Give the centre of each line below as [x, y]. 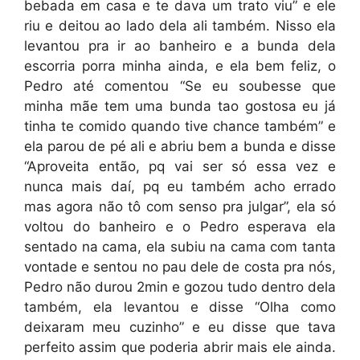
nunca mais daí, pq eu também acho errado [180, 186]
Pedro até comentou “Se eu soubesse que [180, 86]
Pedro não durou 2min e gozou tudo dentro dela [180, 287]
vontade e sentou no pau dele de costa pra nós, [180, 267]
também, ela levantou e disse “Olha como [180, 307]
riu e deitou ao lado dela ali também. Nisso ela [180, 26]
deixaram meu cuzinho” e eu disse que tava [180, 327]
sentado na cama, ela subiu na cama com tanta [180, 247]
